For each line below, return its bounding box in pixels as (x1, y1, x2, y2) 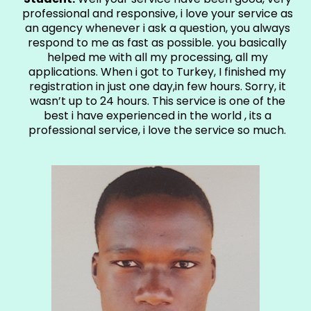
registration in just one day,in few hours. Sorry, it (28, 78, 286, 94)
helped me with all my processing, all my (47, 49, 268, 65)
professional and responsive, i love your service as (22, 5, 293, 22)
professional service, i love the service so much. (28, 121, 286, 138)
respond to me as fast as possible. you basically (28, 34, 287, 51)
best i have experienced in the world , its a (43, 107, 271, 124)
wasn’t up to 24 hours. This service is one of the (29, 92, 285, 109)
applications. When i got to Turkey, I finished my (28, 63, 286, 80)
